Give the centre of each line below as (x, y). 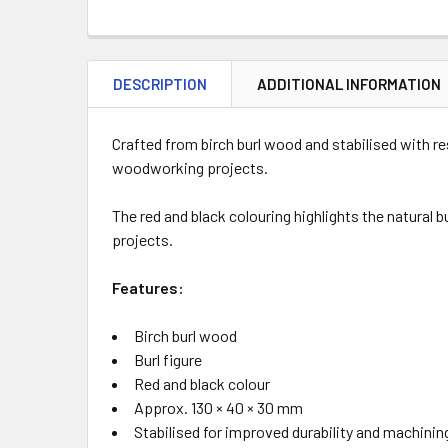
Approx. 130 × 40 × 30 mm (218, 407)
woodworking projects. (190, 167)
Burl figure (168, 359)
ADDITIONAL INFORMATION (349, 84)
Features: (148, 287)
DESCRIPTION (160, 84)
